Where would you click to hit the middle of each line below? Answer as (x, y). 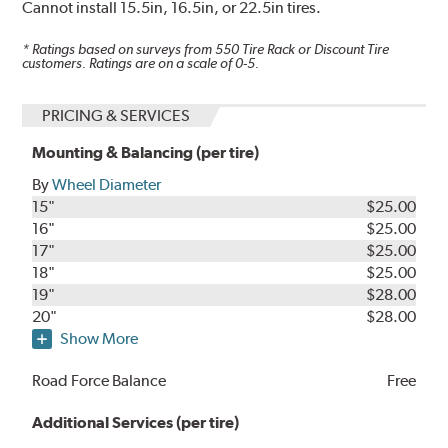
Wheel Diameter (107, 184)
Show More (99, 338)
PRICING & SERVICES (116, 115)
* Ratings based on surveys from (119, 49)
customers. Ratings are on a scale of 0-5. (141, 63)
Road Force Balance (99, 380)
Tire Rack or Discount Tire (314, 49)
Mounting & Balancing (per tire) (146, 152)
